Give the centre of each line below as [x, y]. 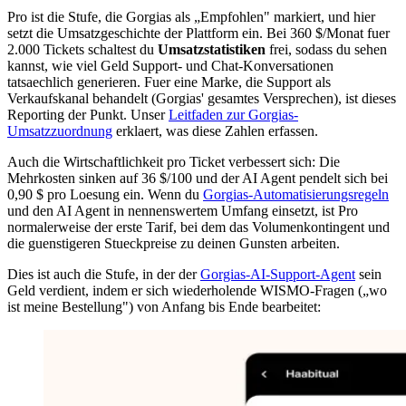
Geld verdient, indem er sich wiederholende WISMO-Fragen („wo [197, 290]
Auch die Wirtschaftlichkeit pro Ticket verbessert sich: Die [174, 161]
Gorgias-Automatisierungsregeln [296, 194]
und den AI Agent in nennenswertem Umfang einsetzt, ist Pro [183, 210]
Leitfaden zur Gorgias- [233, 114]
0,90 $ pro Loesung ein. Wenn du [105, 194]
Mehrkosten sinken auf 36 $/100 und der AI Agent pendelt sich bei [198, 178]
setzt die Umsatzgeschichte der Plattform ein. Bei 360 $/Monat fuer [198, 33]
